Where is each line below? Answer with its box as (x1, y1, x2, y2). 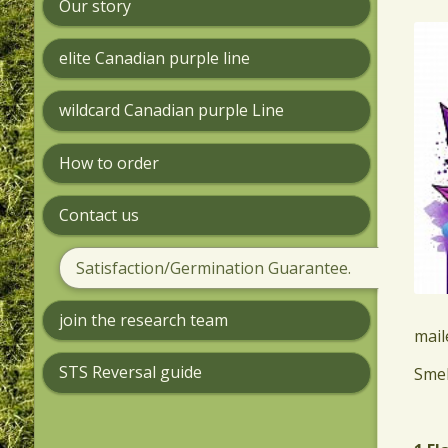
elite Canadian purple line (59, 47, 255, 70)
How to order (59, 151, 164, 174)
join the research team (59, 308, 229, 331)
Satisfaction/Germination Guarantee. (76, 256, 352, 279)
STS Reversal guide (59, 361, 203, 384)
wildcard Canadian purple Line (59, 99, 285, 122)
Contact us (59, 204, 140, 227)
